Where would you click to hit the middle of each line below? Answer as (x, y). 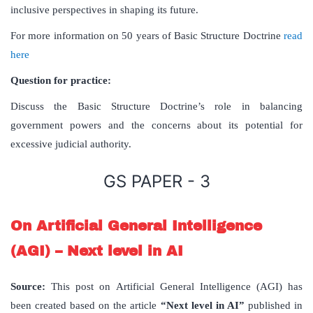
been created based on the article (84, 306)
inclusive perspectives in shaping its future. (104, 10)
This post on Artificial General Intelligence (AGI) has (174, 287)
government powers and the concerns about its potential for (156, 125)
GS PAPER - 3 (156, 182)
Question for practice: (61, 81)
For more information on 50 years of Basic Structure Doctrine (147, 36)
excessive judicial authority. (71, 144)
